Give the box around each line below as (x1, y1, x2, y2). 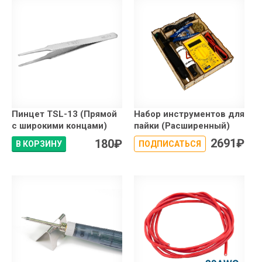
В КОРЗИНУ (16, 139, 62, 149)
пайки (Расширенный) (134, 120, 230, 132)
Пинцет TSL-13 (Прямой (12, 109, 117, 120)
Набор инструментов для (134, 109, 244, 120)
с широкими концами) (12, 120, 107, 132)
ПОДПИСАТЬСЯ (139, 139, 201, 149)
